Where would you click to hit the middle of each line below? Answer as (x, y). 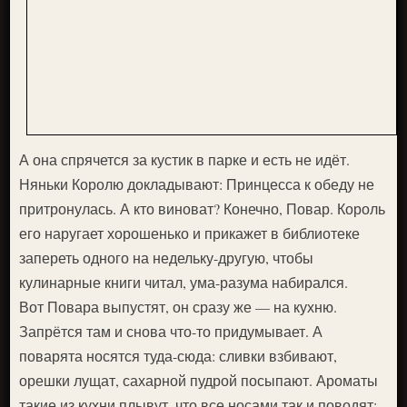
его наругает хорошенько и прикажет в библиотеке (190, 233)
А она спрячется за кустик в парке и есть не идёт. (185, 160)
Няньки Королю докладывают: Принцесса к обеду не (197, 184)
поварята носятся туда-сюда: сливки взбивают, (179, 356)
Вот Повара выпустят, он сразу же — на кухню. (179, 307)
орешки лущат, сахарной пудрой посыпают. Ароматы (199, 381)
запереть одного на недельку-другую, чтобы (167, 258)
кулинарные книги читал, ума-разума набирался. (184, 283)
